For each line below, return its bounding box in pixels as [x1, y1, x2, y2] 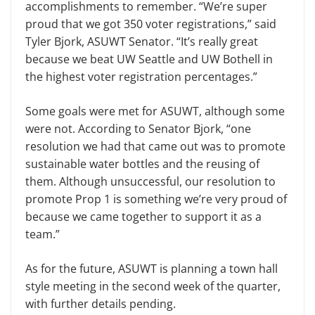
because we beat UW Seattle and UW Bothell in [25, 51, 273, 67]
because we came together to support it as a [25, 209, 262, 224]
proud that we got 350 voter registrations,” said [25, 16, 276, 32]
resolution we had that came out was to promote [25, 139, 285, 154]
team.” [25, 226, 60, 242]
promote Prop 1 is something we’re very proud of [25, 191, 287, 207]
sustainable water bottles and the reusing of [25, 156, 259, 172]
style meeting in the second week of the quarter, [25, 278, 281, 294]
